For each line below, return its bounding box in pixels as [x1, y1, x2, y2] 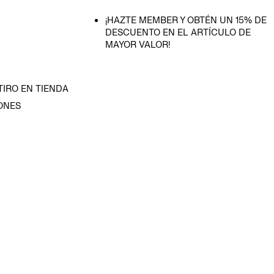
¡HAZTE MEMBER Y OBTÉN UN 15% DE [105, 14, 267, 25]
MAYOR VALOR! [105, 39, 170, 50]
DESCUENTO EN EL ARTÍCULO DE [105, 26, 251, 37]
